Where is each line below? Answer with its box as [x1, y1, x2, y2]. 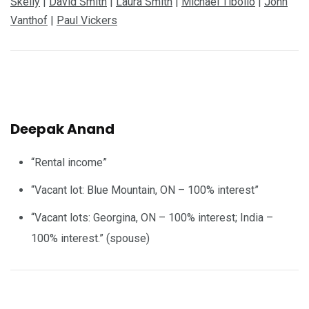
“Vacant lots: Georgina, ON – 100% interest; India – [31, 210, 273, 224]
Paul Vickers [57, 13, 117, 27]
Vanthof [10, 13, 48, 27]
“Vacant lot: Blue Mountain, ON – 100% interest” [31, 183, 259, 197]
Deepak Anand [10, 119, 114, 139]
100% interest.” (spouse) [31, 231, 150, 245]
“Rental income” [31, 155, 107, 169]
